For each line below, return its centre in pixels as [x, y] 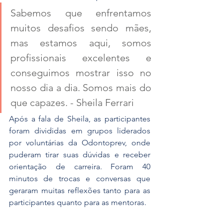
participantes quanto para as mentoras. [78, 203]
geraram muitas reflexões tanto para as [80, 191]
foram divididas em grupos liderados [80, 131]
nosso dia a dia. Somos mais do [81, 88]
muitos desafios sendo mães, [81, 28]
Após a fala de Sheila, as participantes [80, 119]
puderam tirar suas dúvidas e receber [80, 155]
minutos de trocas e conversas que [80, 179]
